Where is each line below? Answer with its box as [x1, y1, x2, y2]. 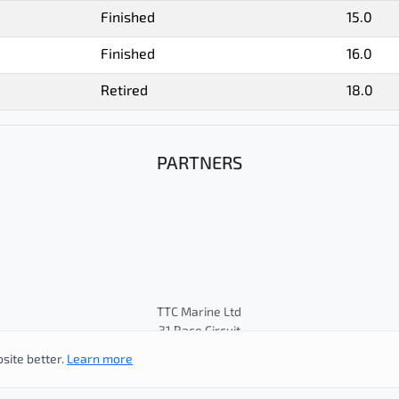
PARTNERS [156, 156, 242, 174]
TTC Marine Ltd [157, 306, 242, 320]
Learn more [67, 353, 133, 367]
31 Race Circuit [158, 325, 240, 338]
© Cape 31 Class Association [120, 344, 279, 357]
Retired [101, 85, 148, 99]
